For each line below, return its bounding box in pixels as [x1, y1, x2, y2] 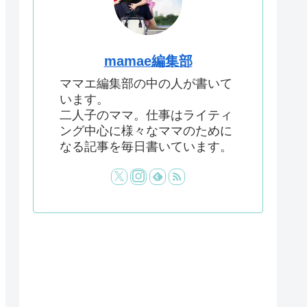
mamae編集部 [103, 53, 193, 69]
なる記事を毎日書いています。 [60, 140, 232, 154]
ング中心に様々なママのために [60, 124, 232, 138]
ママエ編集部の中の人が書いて [60, 77, 232, 91]
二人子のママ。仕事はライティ [60, 108, 232, 123]
